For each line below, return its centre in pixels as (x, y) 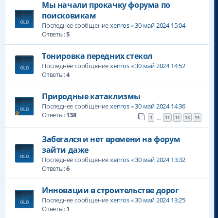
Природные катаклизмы (91, 96)
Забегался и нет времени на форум (111, 139)
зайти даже (65, 150)
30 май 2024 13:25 (160, 200)
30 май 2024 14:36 (160, 106)
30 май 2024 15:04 (160, 25)
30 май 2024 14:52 (160, 65)
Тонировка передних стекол (97, 56)
